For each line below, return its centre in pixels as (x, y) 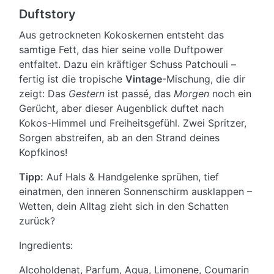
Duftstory (47, 14)
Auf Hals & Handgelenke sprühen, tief (131, 177)
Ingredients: (46, 246)
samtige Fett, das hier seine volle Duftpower (121, 50)
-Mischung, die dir (204, 79)
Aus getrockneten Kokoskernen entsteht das (121, 35)
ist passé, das (139, 94)
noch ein (230, 94)
